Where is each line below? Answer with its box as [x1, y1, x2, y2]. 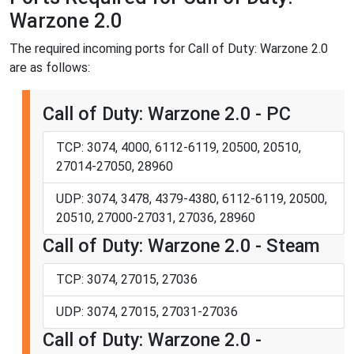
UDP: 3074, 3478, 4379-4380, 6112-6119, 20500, [56, 190, 327, 206]
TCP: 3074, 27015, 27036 [56, 271, 198, 287]
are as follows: [9, 59, 90, 75]
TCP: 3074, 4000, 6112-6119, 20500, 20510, [56, 139, 301, 155]
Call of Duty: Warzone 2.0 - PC [43, 102, 291, 125]
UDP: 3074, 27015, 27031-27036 [56, 303, 238, 319]
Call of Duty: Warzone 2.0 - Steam [43, 234, 320, 257]
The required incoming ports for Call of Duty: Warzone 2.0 [9, 40, 328, 56]
